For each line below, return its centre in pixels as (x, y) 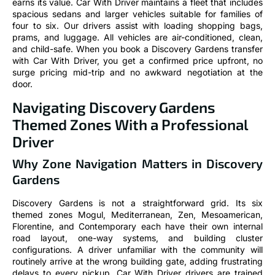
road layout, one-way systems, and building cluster (137, 238)
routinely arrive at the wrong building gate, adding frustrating (137, 261)
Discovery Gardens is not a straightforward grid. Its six (137, 203)
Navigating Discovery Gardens (114, 107)
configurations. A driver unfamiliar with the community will (137, 249)
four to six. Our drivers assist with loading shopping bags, (137, 26)
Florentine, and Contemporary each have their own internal (137, 226)
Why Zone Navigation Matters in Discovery (137, 163)
